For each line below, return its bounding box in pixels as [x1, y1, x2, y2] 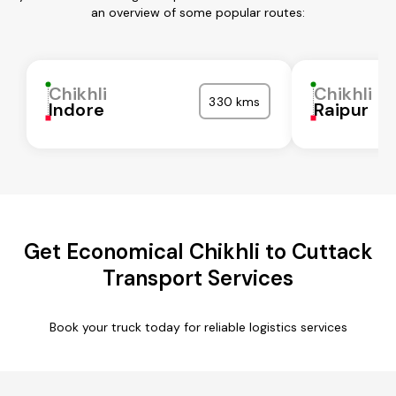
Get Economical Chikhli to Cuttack [23, 237, 373, 265]
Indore [49, 97, 104, 121]
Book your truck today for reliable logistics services [49, 318, 347, 335]
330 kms [209, 93, 261, 110]
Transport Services [103, 263, 293, 292]
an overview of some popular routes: [91, 4, 305, 20]
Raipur [314, 97, 369, 121]
